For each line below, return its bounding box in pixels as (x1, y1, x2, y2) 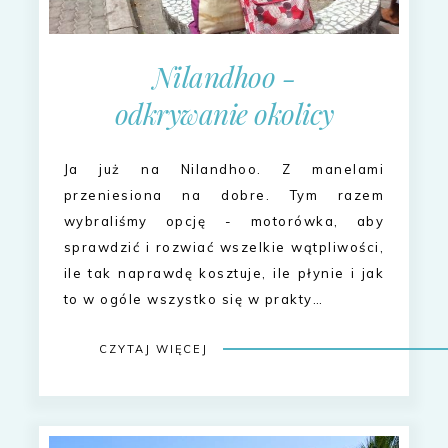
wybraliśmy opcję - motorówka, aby (63, 213, 385, 230)
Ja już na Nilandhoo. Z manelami (63, 161, 385, 178)
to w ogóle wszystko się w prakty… (63, 291, 324, 308)
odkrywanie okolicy (114, 95, 334, 133)
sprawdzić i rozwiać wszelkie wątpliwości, (63, 239, 385, 256)
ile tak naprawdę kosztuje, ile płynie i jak (63, 265, 385, 282)
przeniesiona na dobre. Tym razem (63, 187, 385, 204)
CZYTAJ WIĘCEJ (98, 342, 208, 357)
